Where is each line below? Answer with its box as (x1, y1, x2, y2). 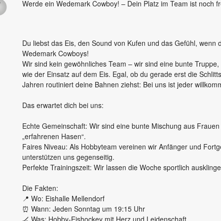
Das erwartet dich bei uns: (22, 100, 104, 110)
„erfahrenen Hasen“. (22, 131, 86, 142)
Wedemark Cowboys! (22, 48, 89, 59)
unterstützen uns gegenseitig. (22, 152, 115, 162)
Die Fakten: (22, 183, 59, 193)
